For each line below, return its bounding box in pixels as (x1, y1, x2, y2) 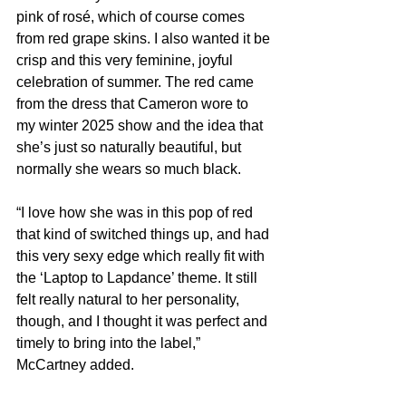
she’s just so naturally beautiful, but (16, 139, 245, 155)
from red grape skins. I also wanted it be (16, 30, 274, 46)
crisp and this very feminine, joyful (16, 52, 237, 68)
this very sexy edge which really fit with (16, 247, 268, 264)
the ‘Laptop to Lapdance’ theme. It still (16, 269, 261, 285)
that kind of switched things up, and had (16, 226, 273, 242)
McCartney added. (16, 356, 134, 372)
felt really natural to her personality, (16, 291, 243, 307)
